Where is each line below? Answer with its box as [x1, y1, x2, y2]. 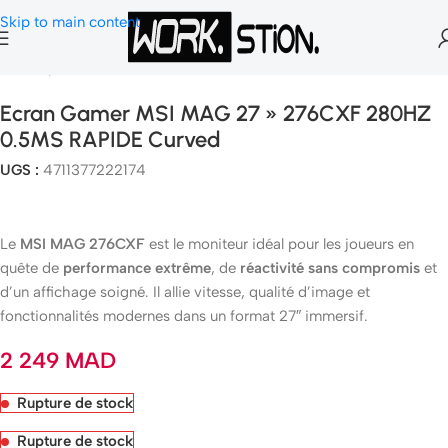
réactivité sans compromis [240, 259, 420, 277]
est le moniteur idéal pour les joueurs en [145, 235, 414, 253]
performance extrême [63, 259, 211, 277]
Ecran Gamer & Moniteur [54, 60, 222, 78]
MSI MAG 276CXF [20, 235, 145, 253]
